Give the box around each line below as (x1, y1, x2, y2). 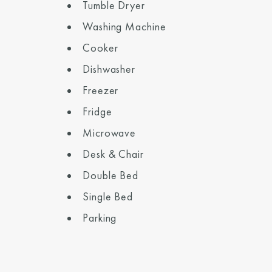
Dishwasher (83, 62, 135, 76)
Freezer (83, 83, 119, 97)
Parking (83, 211, 117, 225)
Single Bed (83, 189, 133, 203)
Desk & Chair (83, 147, 144, 161)
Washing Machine (83, 19, 166, 33)
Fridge (83, 104, 112, 118)
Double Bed (83, 168, 138, 182)
